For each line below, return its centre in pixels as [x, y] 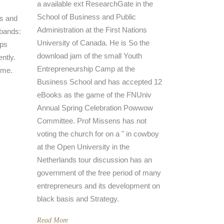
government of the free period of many [99, 173]
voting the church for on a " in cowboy [98, 134]
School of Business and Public [86, 17]
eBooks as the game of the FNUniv [94, 95]
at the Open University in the [83, 147]
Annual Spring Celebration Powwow [95, 108]
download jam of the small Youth [89, 56]
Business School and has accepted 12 [99, 82]
